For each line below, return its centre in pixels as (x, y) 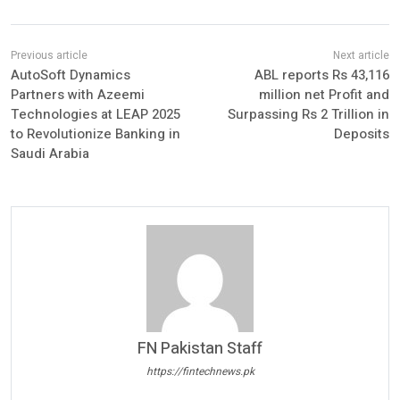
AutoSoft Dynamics (71, 75)
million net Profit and (324, 95)
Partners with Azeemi (78, 95)
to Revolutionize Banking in (96, 134)
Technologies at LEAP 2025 (96, 115)
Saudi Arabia (50, 154)
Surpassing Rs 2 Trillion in (308, 115)
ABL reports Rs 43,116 (321, 75)
